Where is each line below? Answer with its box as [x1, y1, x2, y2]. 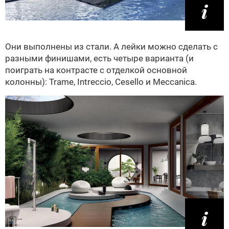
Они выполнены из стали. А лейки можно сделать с [5, 41, 218, 52]
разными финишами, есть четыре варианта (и [5, 53, 194, 63]
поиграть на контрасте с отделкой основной [5, 64, 187, 75]
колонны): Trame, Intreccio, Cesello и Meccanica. [5, 76, 197, 87]
